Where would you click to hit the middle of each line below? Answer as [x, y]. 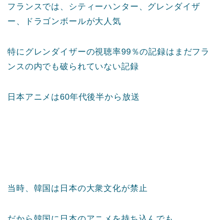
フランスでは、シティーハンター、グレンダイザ [104, 6]
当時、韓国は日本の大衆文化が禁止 [78, 188]
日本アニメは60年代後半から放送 [74, 97]
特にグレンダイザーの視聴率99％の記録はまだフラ [109, 52]
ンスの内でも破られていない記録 [73, 66]
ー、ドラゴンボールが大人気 [64, 21]
